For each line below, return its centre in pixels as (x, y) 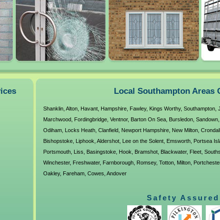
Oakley (51, 173)
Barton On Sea (148, 119)
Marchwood (57, 119)
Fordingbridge (90, 119)
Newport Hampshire (145, 130)
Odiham (52, 130)
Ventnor (119, 119)
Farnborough (118, 163)
